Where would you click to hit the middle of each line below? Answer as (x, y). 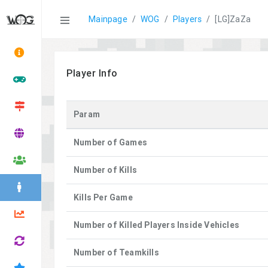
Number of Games (110, 142)
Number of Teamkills (116, 252)
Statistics (70, 19)
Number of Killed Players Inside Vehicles (156, 225)
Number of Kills (105, 170)
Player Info (92, 73)
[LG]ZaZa (233, 19)
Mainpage (108, 19)
